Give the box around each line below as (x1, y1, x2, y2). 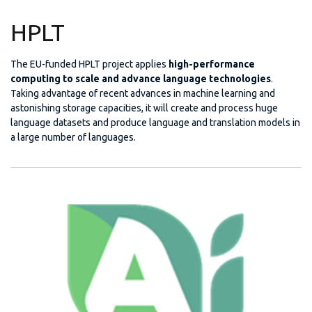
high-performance (169, 58, 255, 70)
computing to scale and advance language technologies (10, 72, 271, 84)
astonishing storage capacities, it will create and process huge (10, 102, 278, 114)
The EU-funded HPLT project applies (10, 58, 169, 70)
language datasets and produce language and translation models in (10, 116, 300, 128)
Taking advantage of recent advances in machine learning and (10, 87, 275, 99)
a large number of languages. (10, 131, 136, 143)
